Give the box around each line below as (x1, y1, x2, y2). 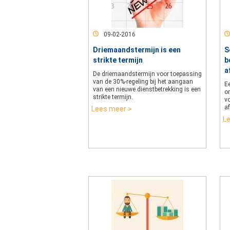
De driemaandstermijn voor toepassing (93, 70, 202, 78)
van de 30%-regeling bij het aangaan (93, 78, 193, 85)
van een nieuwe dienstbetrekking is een (93, 86, 201, 93)
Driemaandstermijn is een (93, 46, 181, 54)
